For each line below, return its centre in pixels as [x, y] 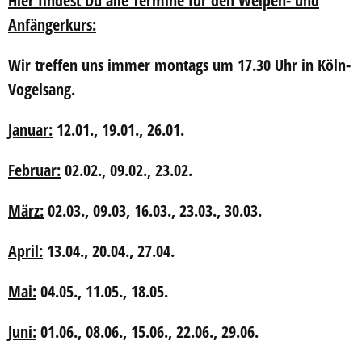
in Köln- [324, 65]
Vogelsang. [44, 89]
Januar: [30, 130]
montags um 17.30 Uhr [226, 65]
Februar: [34, 170]
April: [25, 251]
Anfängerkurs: [52, 25]
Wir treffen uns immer [81, 65]
